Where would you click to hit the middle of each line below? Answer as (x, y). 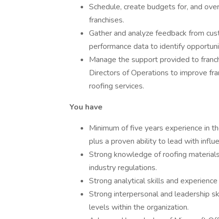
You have (86, 107)
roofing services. (117, 86)
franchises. (107, 20)
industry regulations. (123, 168)
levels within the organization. (139, 207)
